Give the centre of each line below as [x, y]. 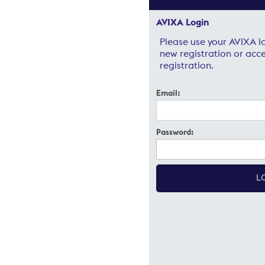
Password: [175, 132]
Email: [168, 93]
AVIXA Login [183, 22]
